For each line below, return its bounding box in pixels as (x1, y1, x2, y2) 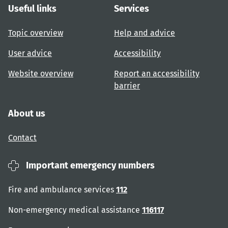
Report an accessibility (114, 68, 199, 78)
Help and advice (114, 27, 175, 38)
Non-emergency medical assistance (8, 205, 142, 215)
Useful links (8, 3, 56, 14)
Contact (8, 132, 37, 142)
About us (8, 107, 45, 119)
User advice (8, 48, 52, 58)
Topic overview (8, 27, 63, 38)
